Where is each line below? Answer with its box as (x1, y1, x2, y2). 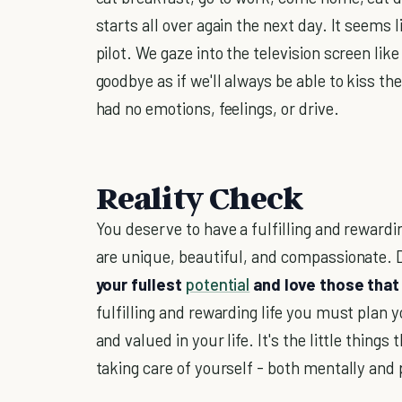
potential (185, 274, 250, 295)
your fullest (95, 274, 186, 295)
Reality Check (95, 178, 304, 217)
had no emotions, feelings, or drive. (95, 98, 339, 119)
